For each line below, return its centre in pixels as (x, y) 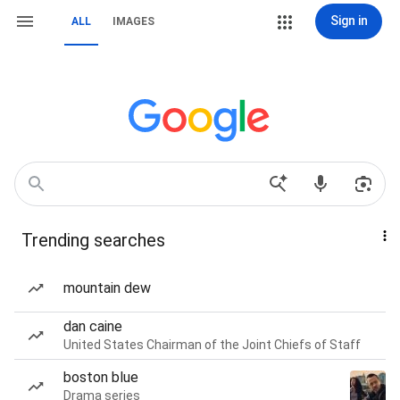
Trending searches (93, 240)
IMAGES (133, 21)
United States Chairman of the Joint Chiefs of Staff (212, 345)
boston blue (101, 377)
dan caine (93, 326)
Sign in (349, 21)
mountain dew (107, 288)
